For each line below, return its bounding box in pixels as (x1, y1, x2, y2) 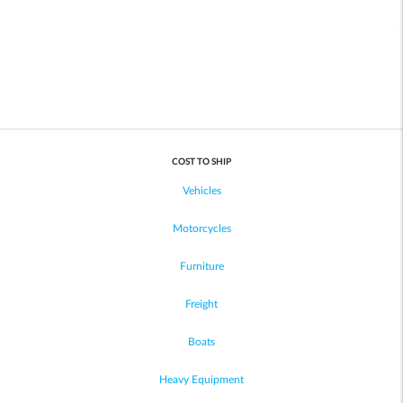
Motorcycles (172, 222, 231, 234)
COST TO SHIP (172, 157, 231, 167)
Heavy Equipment (159, 373, 244, 385)
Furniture (179, 260, 224, 272)
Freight (185, 298, 218, 309)
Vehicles (182, 184, 221, 196)
